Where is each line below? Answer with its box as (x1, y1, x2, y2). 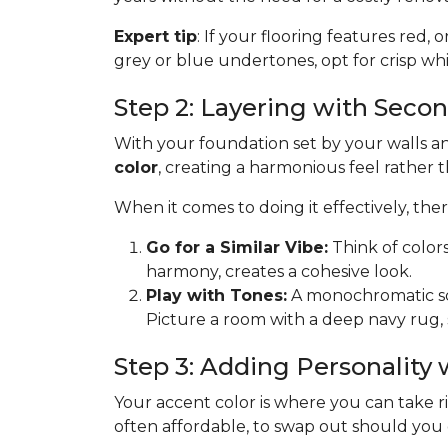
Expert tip (114, 27, 197, 46)
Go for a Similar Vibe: (146, 238, 328, 257)
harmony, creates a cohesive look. (146, 262, 412, 281)
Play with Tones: (146, 286, 287, 305)
